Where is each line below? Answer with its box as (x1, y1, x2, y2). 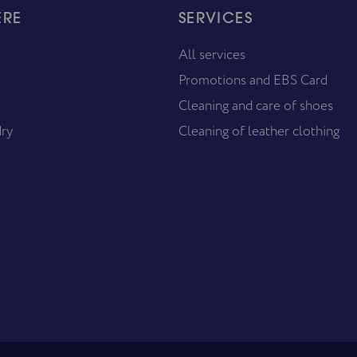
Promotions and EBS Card (178, 70, 328, 89)
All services (178, 45, 245, 64)
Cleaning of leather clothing (178, 121, 339, 140)
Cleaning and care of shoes (178, 96, 333, 115)
